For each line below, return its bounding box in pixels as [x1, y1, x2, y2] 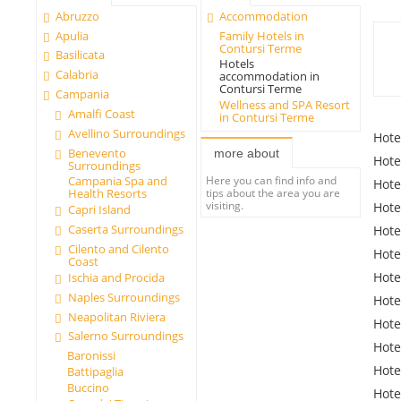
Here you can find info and [206, 172, 337, 187]
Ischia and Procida [67, 269, 165, 286]
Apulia [55, 27, 90, 44]
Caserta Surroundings [67, 221, 183, 238]
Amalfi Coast [67, 105, 135, 122]
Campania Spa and [67, 173, 167, 190]
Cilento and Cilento [67, 241, 169, 257]
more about [213, 145, 279, 160]
